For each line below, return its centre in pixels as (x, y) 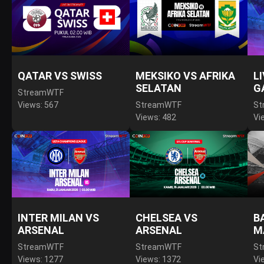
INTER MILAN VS (58, 217)
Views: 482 (156, 117)
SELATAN (159, 88)
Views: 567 (38, 105)
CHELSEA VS (166, 217)
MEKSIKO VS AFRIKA (185, 76)
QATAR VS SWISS (60, 76)
